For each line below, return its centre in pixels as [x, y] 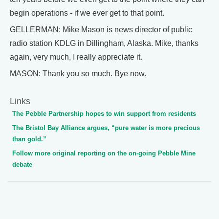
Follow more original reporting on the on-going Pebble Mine [104, 153]
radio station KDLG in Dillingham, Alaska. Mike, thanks [104, 43]
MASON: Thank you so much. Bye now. [78, 74]
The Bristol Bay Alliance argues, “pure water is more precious [106, 128]
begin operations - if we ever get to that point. [87, 13]
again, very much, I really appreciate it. [76, 57]
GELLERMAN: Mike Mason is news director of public [101, 30]
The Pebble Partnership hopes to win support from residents [104, 114]
